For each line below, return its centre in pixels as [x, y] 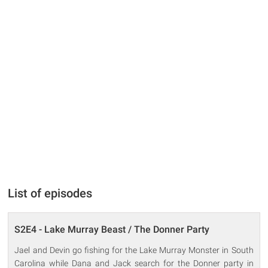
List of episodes [50, 193]
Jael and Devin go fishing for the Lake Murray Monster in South [134, 250]
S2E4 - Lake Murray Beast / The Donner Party [112, 229]
